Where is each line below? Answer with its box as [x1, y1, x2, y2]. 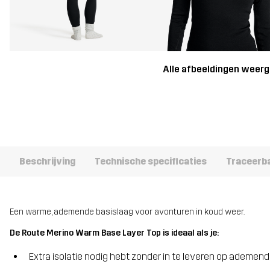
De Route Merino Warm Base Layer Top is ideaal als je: [10, 228, 219, 239]
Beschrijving [19, 155, 75, 167]
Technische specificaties [95, 155, 207, 167]
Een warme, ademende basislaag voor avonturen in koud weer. [10, 206, 245, 217]
